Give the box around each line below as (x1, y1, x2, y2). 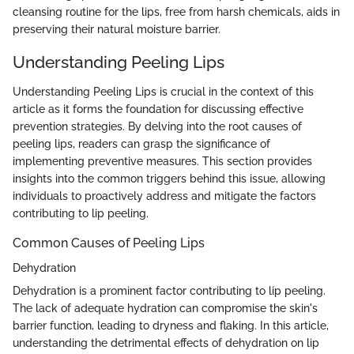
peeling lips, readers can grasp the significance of (13, 137, 270, 150)
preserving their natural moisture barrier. (13, 22, 220, 36)
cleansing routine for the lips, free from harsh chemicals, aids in (13, 5, 340, 18)
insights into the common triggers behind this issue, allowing (13, 172, 326, 185)
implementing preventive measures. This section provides (13, 155, 312, 168)
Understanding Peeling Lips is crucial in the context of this (13, 85, 314, 98)
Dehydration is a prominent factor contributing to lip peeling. (13, 284, 326, 298)
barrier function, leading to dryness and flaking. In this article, (13, 319, 329, 333)
